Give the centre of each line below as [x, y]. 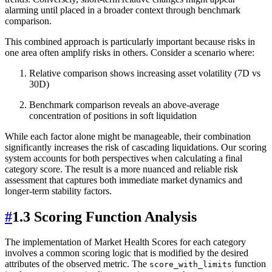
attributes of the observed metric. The [77, 264]
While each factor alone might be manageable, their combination [128, 136]
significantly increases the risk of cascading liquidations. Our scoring [136, 147]
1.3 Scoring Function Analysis [104, 216]
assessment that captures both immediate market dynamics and [124, 180]
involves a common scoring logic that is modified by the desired [127, 253]
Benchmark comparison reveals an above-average [124, 104]
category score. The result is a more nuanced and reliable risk [121, 169]
